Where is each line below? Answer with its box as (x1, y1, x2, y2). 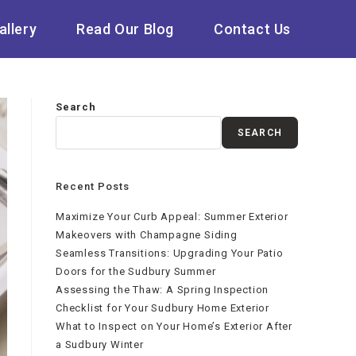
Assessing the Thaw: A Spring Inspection (56, 284, 269, 296)
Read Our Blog (76, 21, 174, 37)
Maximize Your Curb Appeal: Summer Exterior (56, 211, 288, 222)
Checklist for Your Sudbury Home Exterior (56, 302, 270, 314)
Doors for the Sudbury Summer (56, 265, 216, 277)
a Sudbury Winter (56, 339, 144, 350)
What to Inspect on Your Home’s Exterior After (56, 320, 292, 332)
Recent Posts (56, 180, 130, 192)
